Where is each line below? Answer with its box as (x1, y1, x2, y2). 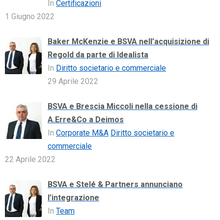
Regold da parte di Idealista (48, 50, 148, 59)
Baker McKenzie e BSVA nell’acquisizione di (48, 36, 209, 46)
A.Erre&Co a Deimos (48, 114, 124, 124)
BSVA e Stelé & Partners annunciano (48, 179, 183, 189)
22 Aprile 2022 (5, 154, 55, 164)
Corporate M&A (56, 128, 109, 137)
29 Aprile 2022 (48, 76, 98, 86)
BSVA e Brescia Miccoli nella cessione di (48, 101, 197, 111)
